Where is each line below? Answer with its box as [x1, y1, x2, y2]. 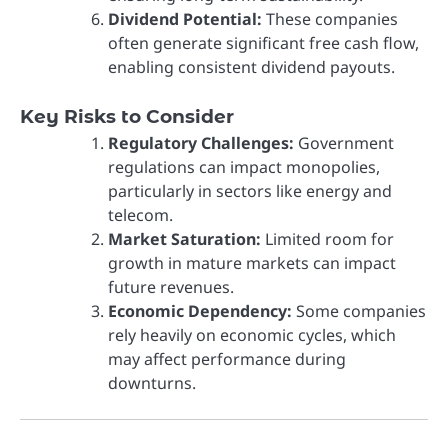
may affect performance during [108, 348, 346, 371]
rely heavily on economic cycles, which [108, 324, 396, 347]
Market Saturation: [108, 228, 261, 251]
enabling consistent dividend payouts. [108, 56, 395, 79]
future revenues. [108, 276, 234, 299]
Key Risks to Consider [20, 105, 234, 129]
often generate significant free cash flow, [108, 32, 419, 55]
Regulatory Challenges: [108, 132, 294, 155]
